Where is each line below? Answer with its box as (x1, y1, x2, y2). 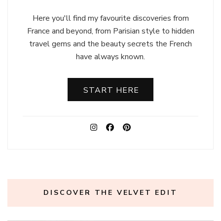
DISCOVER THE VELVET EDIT (43, 188, 178, 198)
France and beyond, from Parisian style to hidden (27, 26, 194, 37)
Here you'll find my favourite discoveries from (32, 13, 189, 24)
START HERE (83, 85, 139, 96)
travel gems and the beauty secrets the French (29, 38, 192, 50)
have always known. (76, 51, 145, 63)
